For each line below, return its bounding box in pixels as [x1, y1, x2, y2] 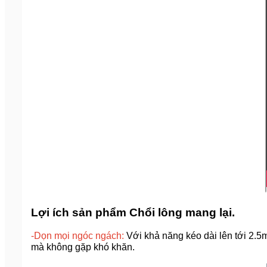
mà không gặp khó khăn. [31, 241, 135, 252]
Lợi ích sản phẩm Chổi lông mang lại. [31, 206, 235, 219]
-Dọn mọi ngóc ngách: [31, 230, 126, 241]
